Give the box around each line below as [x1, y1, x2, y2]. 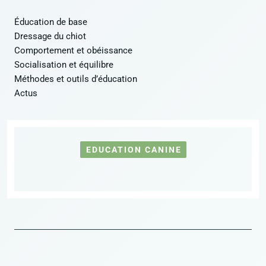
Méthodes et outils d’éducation [14, 74, 137, 85]
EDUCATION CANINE [85, 145, 182, 155]
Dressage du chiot [14, 31, 86, 42]
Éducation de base [14, 17, 87, 28]
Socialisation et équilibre [14, 59, 113, 71]
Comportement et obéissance [14, 45, 132, 56]
